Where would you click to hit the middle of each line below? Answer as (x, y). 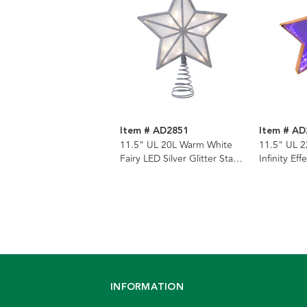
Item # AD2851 (154, 131)
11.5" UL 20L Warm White (176, 145)
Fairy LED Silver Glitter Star (178, 159)
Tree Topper (146, 173)
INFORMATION (147, 287)
